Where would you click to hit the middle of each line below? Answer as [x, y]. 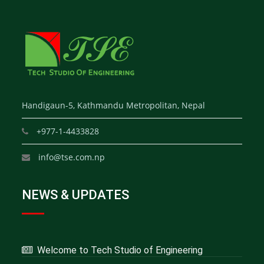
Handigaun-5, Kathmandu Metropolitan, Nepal [114, 105]
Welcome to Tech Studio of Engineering [118, 250]
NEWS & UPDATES [76, 195]
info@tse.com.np [71, 157]
